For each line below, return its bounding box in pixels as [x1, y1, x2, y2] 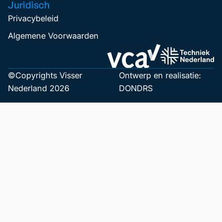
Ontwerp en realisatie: [119, 70, 202, 81]
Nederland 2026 [8, 83, 70, 94]
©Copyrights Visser [8, 70, 83, 81]
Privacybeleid [8, 13, 59, 24]
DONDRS [119, 83, 153, 94]
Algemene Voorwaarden [8, 30, 99, 41]
